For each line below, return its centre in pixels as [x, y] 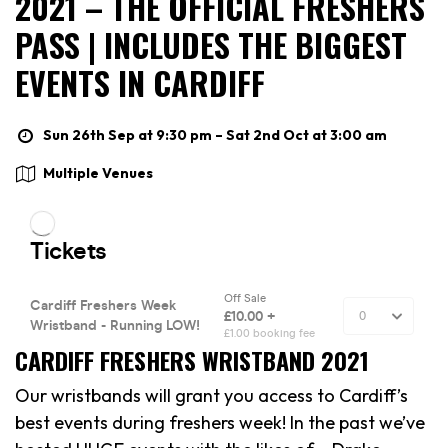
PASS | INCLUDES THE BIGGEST [211, 44]
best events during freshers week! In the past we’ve [220, 422]
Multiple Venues [98, 172]
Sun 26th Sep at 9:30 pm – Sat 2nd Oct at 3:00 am [215, 134]
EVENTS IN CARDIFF [140, 82]
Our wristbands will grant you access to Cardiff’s [211, 395]
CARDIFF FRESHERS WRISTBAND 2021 [192, 359]
